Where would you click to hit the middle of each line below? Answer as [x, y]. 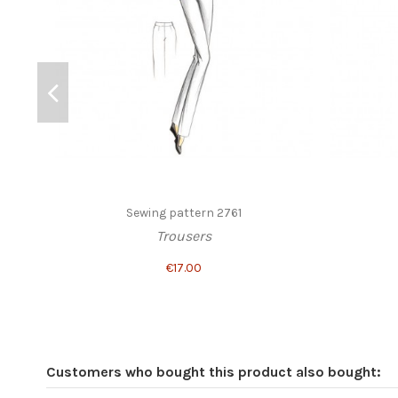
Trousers [184, 235]
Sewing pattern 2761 [184, 213]
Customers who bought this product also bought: [214, 372]
